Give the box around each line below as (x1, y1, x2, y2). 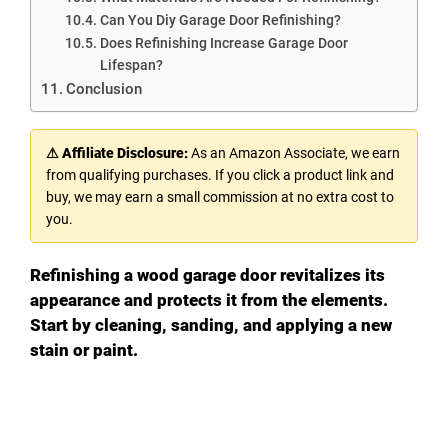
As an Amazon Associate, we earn (188, 144, 400, 161)
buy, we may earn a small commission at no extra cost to (46, 188, 394, 205)
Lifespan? (99, 56, 163, 73)
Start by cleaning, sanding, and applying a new (30, 314, 392, 335)
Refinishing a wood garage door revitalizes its (30, 264, 385, 285)
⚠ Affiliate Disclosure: (46, 144, 188, 161)
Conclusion (66, 79, 143, 98)
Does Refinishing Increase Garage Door (99, 34, 348, 51)
